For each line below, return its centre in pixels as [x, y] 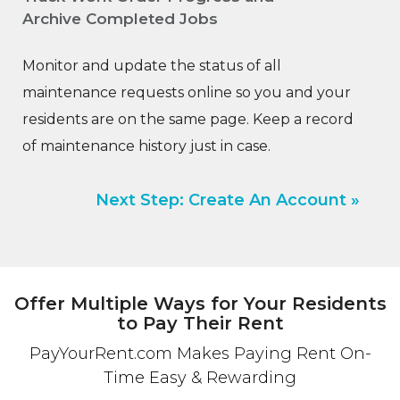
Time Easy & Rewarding [200, 378]
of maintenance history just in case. [146, 146]
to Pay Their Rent [200, 324]
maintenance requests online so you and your [187, 93]
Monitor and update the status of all [152, 66]
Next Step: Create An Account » [228, 200]
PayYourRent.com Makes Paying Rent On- [200, 354]
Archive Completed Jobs [120, 19]
